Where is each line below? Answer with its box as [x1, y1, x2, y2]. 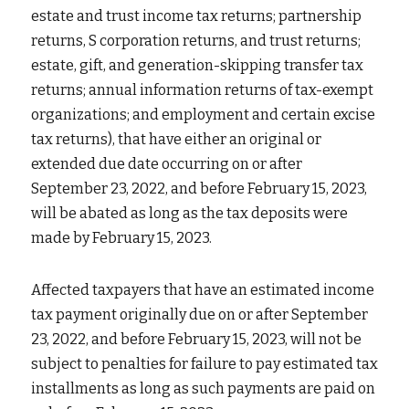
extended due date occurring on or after [31, 155, 302, 173]
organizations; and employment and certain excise [31, 106, 375, 123]
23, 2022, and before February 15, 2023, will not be [31, 330, 362, 348]
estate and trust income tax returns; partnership [31, 7, 362, 25]
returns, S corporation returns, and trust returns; [31, 32, 361, 49]
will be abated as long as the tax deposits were [31, 204, 348, 222]
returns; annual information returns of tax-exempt [31, 81, 373, 99]
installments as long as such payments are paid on [31, 380, 375, 397]
